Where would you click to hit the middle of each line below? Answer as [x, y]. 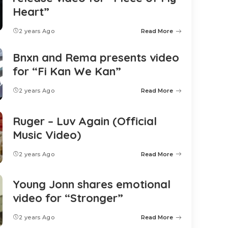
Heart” [31, 12]
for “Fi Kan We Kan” [67, 72]
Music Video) [47, 135]
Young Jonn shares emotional [92, 184]
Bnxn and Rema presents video [96, 58]
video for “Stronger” [68, 198]
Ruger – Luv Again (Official [85, 121]
